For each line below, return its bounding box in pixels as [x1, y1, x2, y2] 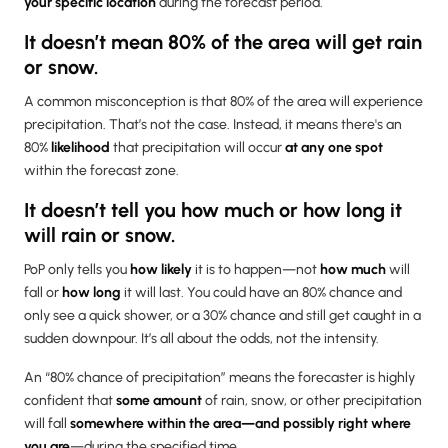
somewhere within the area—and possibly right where [70, 414, 411, 432]
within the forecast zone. [24, 161, 179, 179]
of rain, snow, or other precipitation [202, 391, 422, 409]
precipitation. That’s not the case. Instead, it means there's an [24, 115, 402, 133]
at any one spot [285, 138, 383, 156]
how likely [130, 260, 192, 278]
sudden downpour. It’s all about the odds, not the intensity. [24, 329, 379, 347]
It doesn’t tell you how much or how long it [24, 197, 402, 222]
